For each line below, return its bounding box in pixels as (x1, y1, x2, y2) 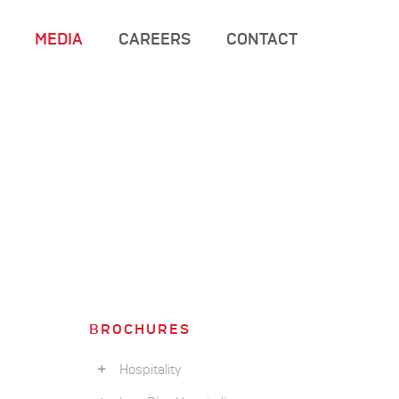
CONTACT (226, 32, 297, 48)
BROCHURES (89, 322, 191, 337)
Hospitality (111, 363, 182, 377)
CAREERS (118, 32, 191, 48)
